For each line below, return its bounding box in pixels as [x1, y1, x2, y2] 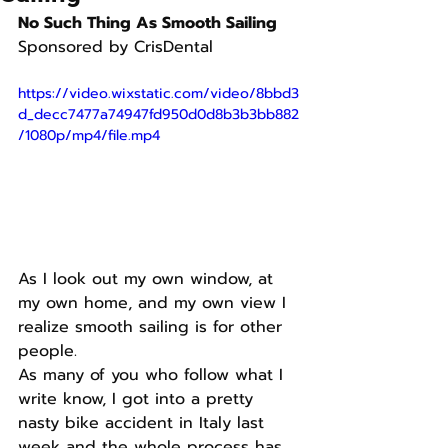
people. [18, 338, 77, 363]
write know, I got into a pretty [18, 386, 259, 411]
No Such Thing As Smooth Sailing [18, 11, 277, 35]
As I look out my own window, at [18, 266, 279, 291]
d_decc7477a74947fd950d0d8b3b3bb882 [18, 104, 299, 125]
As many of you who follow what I [18, 362, 289, 387]
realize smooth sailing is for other [18, 314, 288, 339]
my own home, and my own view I [18, 290, 292, 315]
